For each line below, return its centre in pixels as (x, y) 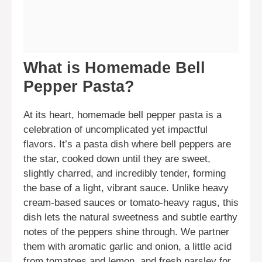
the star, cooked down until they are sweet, (117, 158)
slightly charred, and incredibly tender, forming (125, 173)
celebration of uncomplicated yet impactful (116, 129)
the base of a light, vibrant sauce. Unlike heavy (126, 188)
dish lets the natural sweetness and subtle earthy (130, 217)
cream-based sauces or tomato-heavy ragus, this (131, 202)
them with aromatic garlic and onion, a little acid (127, 246)
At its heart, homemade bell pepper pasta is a (123, 115)
